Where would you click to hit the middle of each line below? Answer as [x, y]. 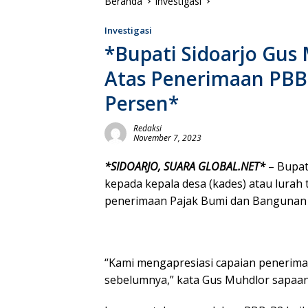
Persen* [142, 103]
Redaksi [147, 128]
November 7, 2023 [167, 137]
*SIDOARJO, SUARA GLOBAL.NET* [185, 166]
